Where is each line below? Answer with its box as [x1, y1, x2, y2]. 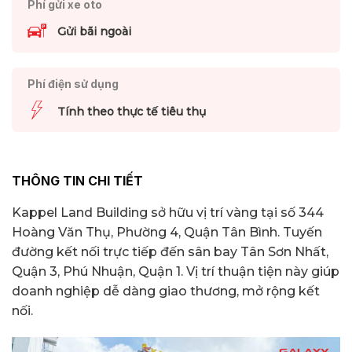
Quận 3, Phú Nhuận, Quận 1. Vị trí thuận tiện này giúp [12, 264, 339, 280]
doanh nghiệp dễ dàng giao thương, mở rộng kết [12, 284, 320, 299]
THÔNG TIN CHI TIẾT [12, 172, 143, 189]
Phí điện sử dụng [27, 77, 119, 91]
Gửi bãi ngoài [57, 24, 131, 39]
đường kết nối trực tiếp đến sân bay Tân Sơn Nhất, [12, 244, 328, 260]
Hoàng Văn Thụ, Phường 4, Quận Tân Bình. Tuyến [12, 225, 322, 240]
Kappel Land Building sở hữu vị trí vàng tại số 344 [12, 205, 324, 221]
